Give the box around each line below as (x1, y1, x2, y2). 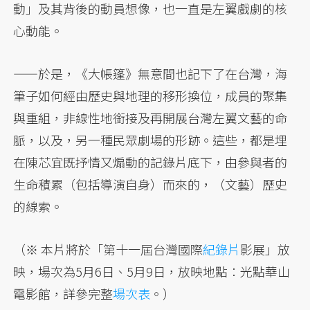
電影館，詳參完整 (13, 284, 113, 303)
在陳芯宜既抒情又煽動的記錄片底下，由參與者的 (13, 153, 288, 172)
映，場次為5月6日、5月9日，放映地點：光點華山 (13, 262, 291, 281)
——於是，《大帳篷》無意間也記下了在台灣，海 (13, 64, 288, 83)
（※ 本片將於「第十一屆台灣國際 (13, 240, 203, 259)
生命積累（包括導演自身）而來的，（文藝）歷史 (13, 175, 288, 194)
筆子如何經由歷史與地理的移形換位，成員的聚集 (13, 86, 288, 105)
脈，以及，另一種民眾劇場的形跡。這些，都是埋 (13, 131, 288, 149)
